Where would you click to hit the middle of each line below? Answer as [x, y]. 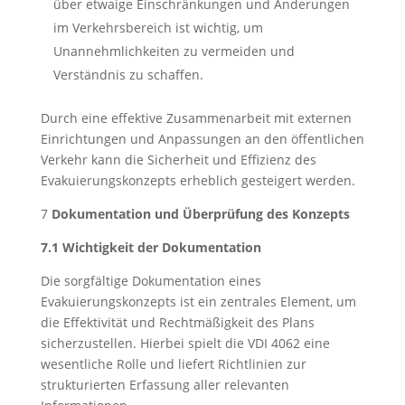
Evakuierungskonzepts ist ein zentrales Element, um [198, 301]
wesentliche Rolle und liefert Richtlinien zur [173, 364]
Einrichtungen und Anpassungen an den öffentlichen [202, 139]
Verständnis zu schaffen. [128, 75]
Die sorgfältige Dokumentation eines [151, 281]
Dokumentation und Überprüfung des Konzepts [200, 214]
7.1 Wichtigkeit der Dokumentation [151, 247]
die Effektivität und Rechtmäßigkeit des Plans [177, 322]
